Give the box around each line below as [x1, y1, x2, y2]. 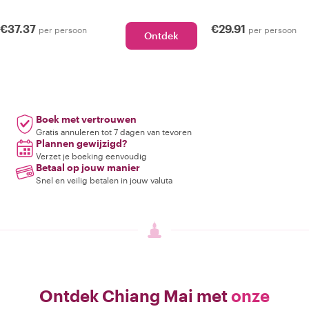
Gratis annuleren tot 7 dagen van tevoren [36, 127, 192, 137]
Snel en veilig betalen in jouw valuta [36, 175, 172, 185]
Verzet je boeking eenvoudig [36, 151, 147, 161]
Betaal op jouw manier [36, 161, 140, 173]
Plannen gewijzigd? [36, 137, 127, 149]
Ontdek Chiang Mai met [39, 286, 231, 306]
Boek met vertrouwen [36, 113, 137, 125]
